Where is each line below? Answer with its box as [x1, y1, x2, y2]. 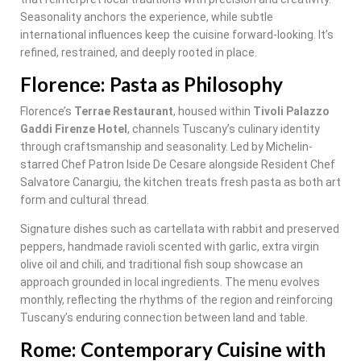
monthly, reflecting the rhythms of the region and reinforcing [20, 293, 333, 306]
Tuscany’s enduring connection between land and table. [20, 310, 308, 324]
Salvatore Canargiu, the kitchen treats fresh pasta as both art [20, 175, 341, 189]
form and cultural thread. [20, 193, 149, 206]
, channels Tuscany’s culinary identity [127, 122, 320, 135]
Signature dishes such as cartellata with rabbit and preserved [20, 222, 339, 235]
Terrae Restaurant [74, 104, 173, 118]
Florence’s [20, 104, 74, 118]
